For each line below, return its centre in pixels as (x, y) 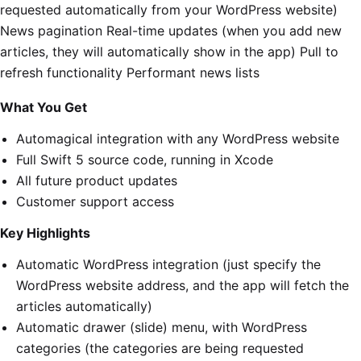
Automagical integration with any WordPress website (178, 139)
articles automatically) (84, 306)
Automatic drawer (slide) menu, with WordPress (162, 327)
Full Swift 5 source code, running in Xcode (145, 160)
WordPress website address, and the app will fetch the (183, 285)
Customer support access (95, 201)
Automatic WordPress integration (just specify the (168, 264)
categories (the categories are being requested (160, 348)
